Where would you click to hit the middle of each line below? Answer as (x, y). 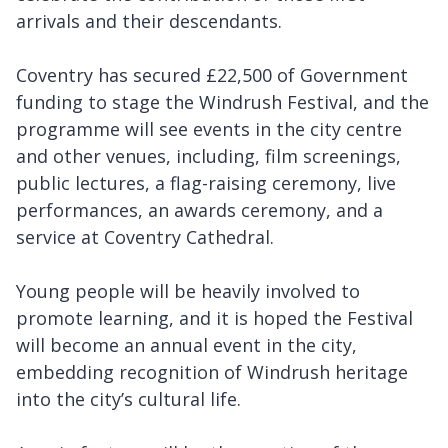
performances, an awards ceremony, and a (199, 209)
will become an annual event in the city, (186, 344)
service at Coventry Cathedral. (145, 236)
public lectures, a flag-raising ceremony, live (206, 182)
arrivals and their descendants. (149, 20)
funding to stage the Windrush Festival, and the (222, 101)
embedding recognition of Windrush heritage (212, 371)
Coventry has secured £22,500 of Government (212, 74)
